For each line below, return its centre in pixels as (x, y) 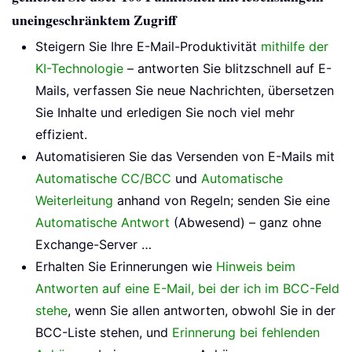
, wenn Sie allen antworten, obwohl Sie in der (202, 311)
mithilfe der (295, 47)
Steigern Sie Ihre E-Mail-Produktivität (148, 47)
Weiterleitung (74, 201)
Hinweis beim (256, 267)
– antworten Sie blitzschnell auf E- (227, 69)
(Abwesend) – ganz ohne (246, 223)
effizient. (61, 135)
